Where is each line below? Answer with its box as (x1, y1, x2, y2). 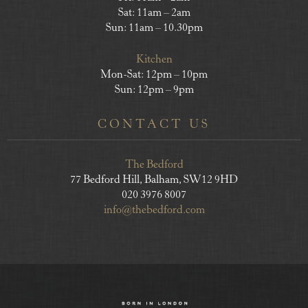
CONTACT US (98, 119, 210, 132)
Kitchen (135, 54, 173, 66)
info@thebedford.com (103, 205, 205, 217)
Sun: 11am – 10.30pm (105, 23, 203, 34)
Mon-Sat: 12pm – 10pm (100, 69, 208, 81)
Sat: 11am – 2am (118, 8, 190, 19)
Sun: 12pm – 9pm (114, 85, 194, 96)
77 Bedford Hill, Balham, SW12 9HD (70, 175, 238, 186)
